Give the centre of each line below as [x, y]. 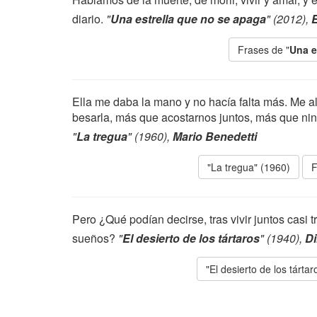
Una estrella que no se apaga [188, 19]
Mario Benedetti [215, 136]
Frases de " [264, 50]
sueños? [95, 238]
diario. [89, 19]
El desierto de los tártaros [191, 238]
